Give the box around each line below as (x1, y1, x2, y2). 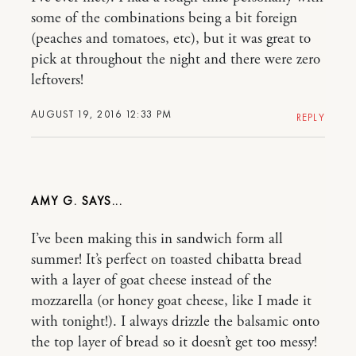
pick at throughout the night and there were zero (31, 50, 320, 70)
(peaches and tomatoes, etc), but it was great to (31, 29, 311, 49)
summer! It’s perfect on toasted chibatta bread (31, 250, 302, 270)
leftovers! (31, 71, 83, 91)
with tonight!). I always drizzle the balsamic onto (31, 312, 319, 332)
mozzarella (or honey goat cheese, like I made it (31, 292, 311, 311)
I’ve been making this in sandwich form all (31, 230, 283, 250)
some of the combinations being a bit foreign (31, 9, 297, 29)
